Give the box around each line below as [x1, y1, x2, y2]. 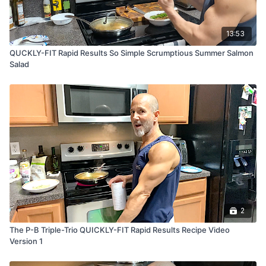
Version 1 [9, 236, 43, 246]
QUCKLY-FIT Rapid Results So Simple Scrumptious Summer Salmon [9, 47, 254, 58]
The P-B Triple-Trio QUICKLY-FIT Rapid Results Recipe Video [9, 224, 230, 235]
